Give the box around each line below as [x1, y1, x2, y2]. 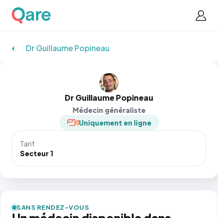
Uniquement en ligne [78, 118, 151, 127]
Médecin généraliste [73, 106, 145, 114]
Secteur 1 [20, 149, 53, 158]
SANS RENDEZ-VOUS [17, 203, 90, 211]
